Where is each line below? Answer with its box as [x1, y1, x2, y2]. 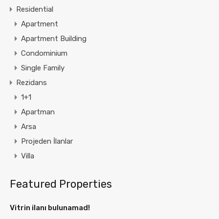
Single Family [21, 64, 65, 73]
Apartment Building [21, 34, 87, 44]
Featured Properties [10, 177, 112, 191]
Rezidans [16, 78, 47, 88]
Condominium [21, 49, 67, 58]
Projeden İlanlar [21, 137, 73, 146]
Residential [16, 5, 53, 14]
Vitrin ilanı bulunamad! [10, 203, 90, 213]
